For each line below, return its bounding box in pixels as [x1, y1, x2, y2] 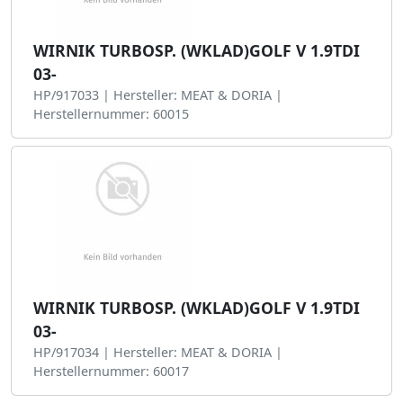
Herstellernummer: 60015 [33, 105, 189, 122]
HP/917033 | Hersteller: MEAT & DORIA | [33, 86, 282, 103]
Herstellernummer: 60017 [33, 363, 189, 380]
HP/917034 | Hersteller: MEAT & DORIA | [33, 344, 282, 361]
